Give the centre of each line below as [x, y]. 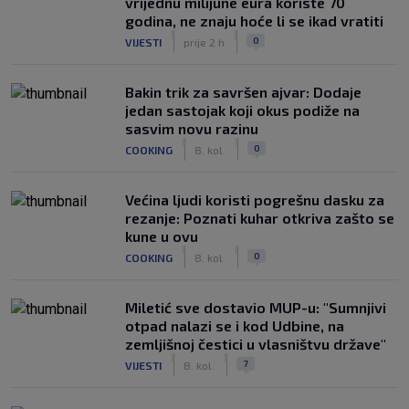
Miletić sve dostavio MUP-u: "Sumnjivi [256, 307]
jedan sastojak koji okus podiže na [242, 110]
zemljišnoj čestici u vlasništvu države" [256, 344]
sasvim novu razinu [192, 128]
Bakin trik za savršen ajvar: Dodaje [243, 92]
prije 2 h [204, 42]
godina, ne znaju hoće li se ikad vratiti [254, 21]
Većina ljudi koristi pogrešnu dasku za [255, 199]
